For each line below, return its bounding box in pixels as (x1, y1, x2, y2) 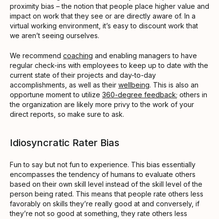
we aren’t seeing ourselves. (10, 31, 101, 40)
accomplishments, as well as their (10, 80, 118, 89)
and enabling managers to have (93, 51, 197, 60)
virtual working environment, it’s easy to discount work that (10, 21, 198, 30)
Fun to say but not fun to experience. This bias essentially (10, 160, 196, 169)
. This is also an (150, 80, 198, 89)
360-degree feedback (102, 90, 176, 99)
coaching (63, 51, 93, 60)
